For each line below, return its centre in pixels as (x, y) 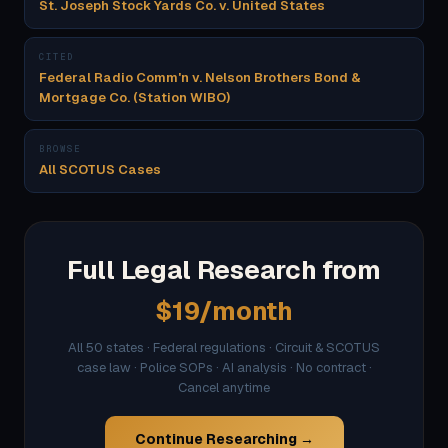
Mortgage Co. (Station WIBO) (134, 97)
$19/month (224, 311)
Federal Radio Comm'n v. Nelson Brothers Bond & (200, 77)
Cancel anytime (224, 387)
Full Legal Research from (224, 270)
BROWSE (60, 149)
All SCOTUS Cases (100, 169)
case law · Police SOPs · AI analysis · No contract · (224, 367)
